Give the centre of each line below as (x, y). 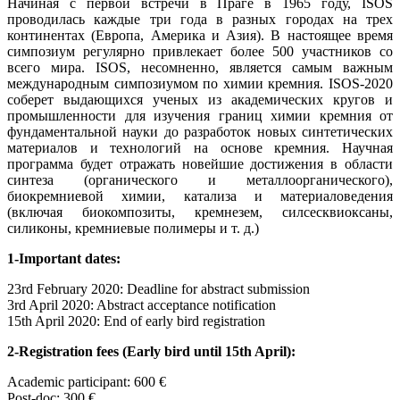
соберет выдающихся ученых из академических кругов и (200, 99)
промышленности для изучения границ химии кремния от (200, 115)
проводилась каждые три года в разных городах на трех (200, 19)
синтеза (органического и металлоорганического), (200, 179)
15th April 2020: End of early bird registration (136, 321)
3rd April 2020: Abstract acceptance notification (142, 304)
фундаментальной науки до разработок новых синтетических (200, 131)
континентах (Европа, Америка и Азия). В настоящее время (200, 35)
